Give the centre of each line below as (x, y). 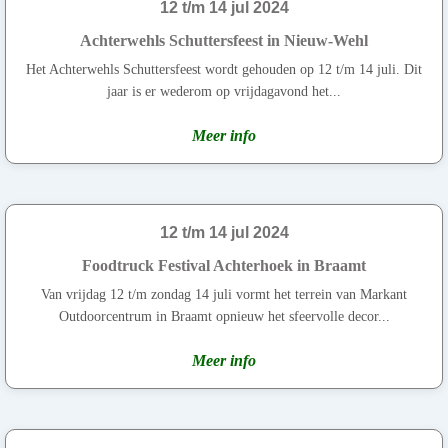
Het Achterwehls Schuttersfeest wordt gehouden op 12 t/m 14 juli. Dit (224, 69)
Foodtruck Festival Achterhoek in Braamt (224, 265)
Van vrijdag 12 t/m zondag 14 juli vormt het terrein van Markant (224, 294)
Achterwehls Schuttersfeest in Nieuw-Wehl (224, 40)
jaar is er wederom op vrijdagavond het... (224, 91)
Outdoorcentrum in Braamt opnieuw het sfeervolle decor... (224, 316)
